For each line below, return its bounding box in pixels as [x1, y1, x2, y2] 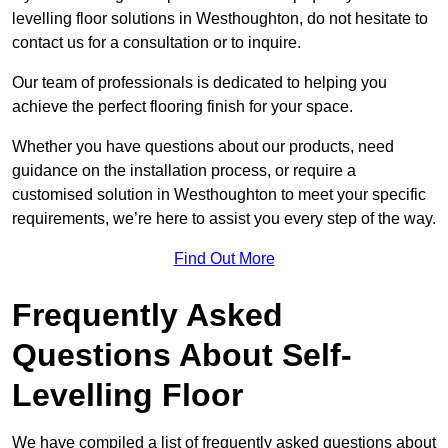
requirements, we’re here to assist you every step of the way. [12, 210, 436, 228]
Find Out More [173, 250, 275, 268]
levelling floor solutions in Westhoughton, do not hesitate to [12, 10, 428, 28]
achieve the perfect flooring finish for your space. [12, 98, 353, 116]
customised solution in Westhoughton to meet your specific [12, 186, 426, 204]
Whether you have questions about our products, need [12, 138, 394, 156]
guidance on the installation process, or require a [12, 162, 356, 180]
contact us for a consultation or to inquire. [12, 34, 301, 52]
